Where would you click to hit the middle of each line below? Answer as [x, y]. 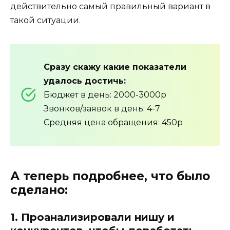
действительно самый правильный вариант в [110, 6]
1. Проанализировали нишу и [92, 217]
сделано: [39, 190]
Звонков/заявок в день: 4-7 [102, 108]
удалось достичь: [85, 81]
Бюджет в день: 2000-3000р [105, 94]
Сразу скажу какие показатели [115, 67]
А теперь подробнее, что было [110, 176]
